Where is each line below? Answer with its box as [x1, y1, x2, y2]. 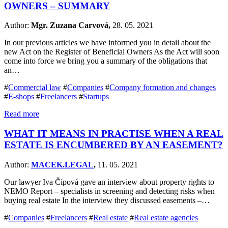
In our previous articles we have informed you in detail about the [4, 38, 211, 47]
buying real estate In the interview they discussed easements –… [4, 195, 210, 205]
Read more [4, 109, 39, 119]
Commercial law [8, 83, 61, 92]
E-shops [8, 92, 34, 101]
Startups [83, 92, 109, 101]
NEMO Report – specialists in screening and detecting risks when [4, 186, 215, 195]
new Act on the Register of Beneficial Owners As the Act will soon [4, 47, 219, 56]
